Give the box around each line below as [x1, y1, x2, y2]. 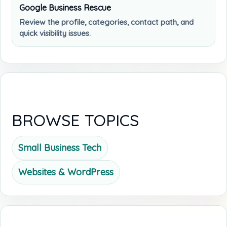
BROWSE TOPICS [12, 109, 139, 130]
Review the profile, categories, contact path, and [19, 17, 194, 27]
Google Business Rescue [19, 2, 111, 13]
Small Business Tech [18, 141, 101, 154]
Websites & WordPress [18, 166, 113, 178]
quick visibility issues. [19, 28, 91, 38]
